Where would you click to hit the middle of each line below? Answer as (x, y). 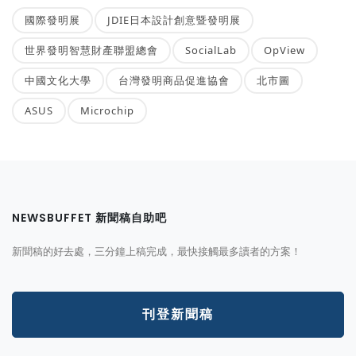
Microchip (107, 110)
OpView (284, 50)
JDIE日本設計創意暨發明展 (174, 19)
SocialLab (211, 50)
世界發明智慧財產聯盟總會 (91, 50)
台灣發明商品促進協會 (174, 80)
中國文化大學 (58, 80)
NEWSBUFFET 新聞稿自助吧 (89, 217)
